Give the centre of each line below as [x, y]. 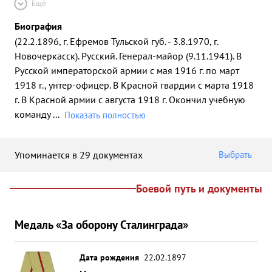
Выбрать [235, 155]
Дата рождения [109, 257]
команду [34, 114]
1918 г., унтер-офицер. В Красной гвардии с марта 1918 [134, 85]
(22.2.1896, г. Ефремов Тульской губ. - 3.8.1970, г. [116, 41]
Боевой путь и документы [199, 189]
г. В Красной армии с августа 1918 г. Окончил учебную [130, 100]
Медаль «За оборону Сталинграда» [101, 224]
